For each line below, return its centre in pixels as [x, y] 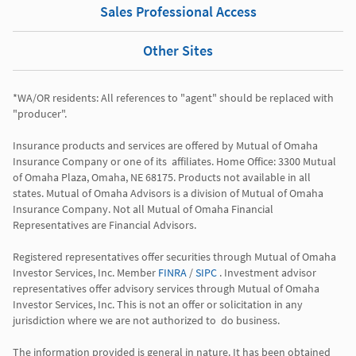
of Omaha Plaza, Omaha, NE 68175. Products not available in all [162, 178]
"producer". [41, 114]
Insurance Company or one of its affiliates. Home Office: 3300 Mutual [174, 162]
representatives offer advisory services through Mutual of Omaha [166, 289]
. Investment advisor [267, 273]
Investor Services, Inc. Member [85, 273]
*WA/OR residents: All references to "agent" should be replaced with [173, 98]
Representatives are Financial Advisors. [104, 225]
